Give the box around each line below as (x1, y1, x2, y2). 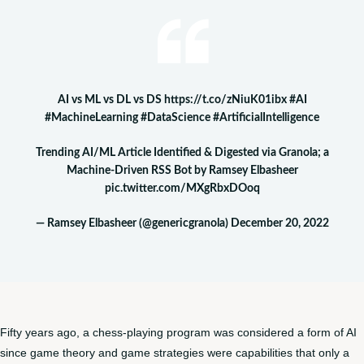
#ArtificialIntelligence (213, 112, 319, 123)
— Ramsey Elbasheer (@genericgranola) (35, 218, 231, 229)
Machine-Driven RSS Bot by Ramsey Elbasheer (66, 165, 298, 176)
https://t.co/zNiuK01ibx (163, 94, 287, 106)
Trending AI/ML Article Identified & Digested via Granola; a (35, 147, 329, 158)
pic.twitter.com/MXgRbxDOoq (104, 183, 260, 194)
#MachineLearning (45, 112, 138, 123)
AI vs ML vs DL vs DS (57, 94, 164, 106)
